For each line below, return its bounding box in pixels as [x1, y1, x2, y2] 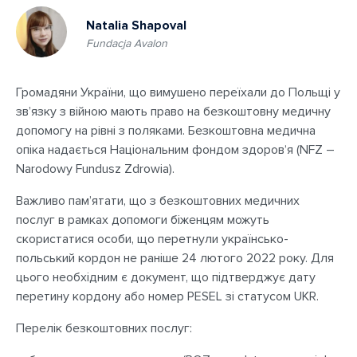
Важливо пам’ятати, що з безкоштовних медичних [16, 193, 300, 209]
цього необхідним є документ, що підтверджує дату [16, 269, 316, 285]
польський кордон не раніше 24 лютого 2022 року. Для [16, 250, 334, 266]
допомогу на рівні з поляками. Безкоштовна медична [16, 123, 316, 139]
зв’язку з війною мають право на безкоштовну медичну [16, 104, 331, 120]
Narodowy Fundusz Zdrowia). [16, 161, 175, 177]
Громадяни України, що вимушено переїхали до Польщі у [16, 84, 340, 100]
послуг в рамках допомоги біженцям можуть [16, 212, 269, 228]
